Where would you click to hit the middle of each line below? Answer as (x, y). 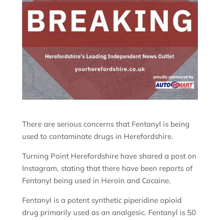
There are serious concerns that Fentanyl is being (106, 124)
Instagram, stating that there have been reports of (107, 168)
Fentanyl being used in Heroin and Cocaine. (96, 180)
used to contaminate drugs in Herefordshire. (97, 136)
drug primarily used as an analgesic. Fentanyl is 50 (109, 212)
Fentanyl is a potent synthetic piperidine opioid (102, 200)
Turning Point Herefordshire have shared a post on (109, 156)
